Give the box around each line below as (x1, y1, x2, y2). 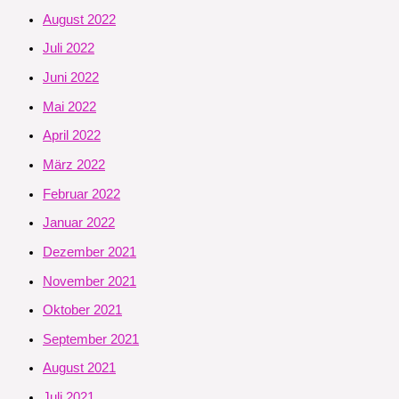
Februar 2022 (43, 186, 120, 201)
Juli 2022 (43, 41, 94, 56)
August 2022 (43, 12, 116, 27)
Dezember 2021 (43, 244, 136, 259)
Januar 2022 (43, 216, 115, 231)
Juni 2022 (43, 70, 99, 85)
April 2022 (43, 128, 101, 143)
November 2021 (43, 273, 136, 289)
